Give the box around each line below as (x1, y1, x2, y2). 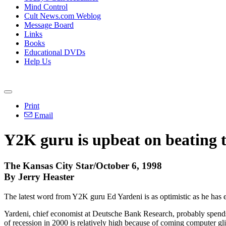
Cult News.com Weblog (24, 12, 101, 20)
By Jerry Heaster (4, 171, 74, 182)
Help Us (24, 57, 51, 66)
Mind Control (24, 3, 68, 11)
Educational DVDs (24, 48, 85, 56)
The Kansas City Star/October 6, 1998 (4, 160, 162, 171)
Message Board (24, 21, 74, 29)
